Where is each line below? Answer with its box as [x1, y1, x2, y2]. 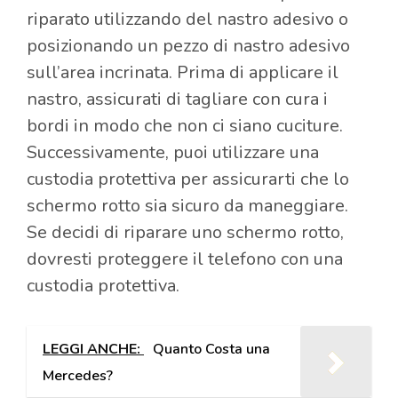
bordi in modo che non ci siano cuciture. [27, 113, 343, 138]
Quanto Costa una [153, 338, 270, 359]
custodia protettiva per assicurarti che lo [27, 166, 349, 191]
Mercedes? [43, 365, 113, 386]
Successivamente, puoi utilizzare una [27, 139, 319, 164]
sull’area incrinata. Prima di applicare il [27, 60, 338, 84]
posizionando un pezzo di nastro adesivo [27, 33, 350, 58]
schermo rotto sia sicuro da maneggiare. [27, 193, 348, 218]
